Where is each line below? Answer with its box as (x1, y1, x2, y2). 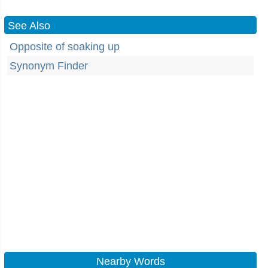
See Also (8, 20, 50, 32)
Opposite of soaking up (10, 41, 120, 53)
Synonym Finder (10, 60, 88, 72)
